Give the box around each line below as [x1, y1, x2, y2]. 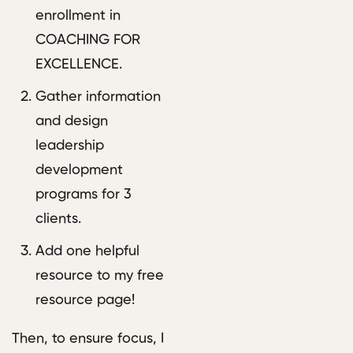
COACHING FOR [35, 33, 140, 48]
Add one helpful [35, 244, 139, 259]
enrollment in [35, 9, 121, 24]
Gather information [35, 90, 161, 105]
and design [35, 114, 108, 129]
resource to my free [35, 269, 164, 284]
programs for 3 [35, 188, 132, 203]
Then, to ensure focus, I [12, 332, 164, 347]
